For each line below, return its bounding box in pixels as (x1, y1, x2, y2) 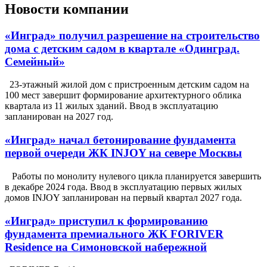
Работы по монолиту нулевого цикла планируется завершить (5, 170, 261, 181)
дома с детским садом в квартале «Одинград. (5, 42, 240, 55)
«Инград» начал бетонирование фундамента (5, 133, 236, 147)
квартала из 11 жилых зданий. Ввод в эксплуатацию (5, 101, 218, 111)
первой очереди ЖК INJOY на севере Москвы (5, 147, 242, 160)
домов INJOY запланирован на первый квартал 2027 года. (5, 192, 242, 203)
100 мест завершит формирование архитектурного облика (5, 90, 241, 101)
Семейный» (5, 55, 65, 68)
